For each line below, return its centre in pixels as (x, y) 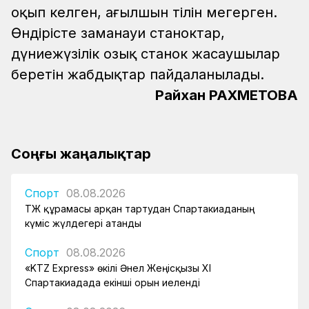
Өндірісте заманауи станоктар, (120, 33)
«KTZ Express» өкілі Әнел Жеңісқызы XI (118, 268)
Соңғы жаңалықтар (81, 154)
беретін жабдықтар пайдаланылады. (138, 75)
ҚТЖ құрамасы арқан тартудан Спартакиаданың (140, 209)
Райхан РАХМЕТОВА (227, 96)
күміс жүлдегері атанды (83, 223)
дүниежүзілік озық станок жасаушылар (146, 54)
